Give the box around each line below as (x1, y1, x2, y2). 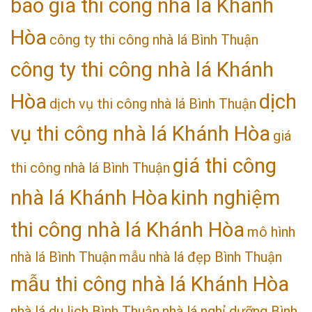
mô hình (247, 223, 295, 240)
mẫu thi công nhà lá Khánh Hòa (10, 272, 289, 296)
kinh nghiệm (171, 185, 280, 210)
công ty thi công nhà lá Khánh (10, 57, 274, 81)
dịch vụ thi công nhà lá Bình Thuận (49, 95, 256, 112)
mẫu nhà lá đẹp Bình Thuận (119, 248, 282, 265)
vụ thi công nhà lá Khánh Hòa (10, 121, 270, 146)
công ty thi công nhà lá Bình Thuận (49, 31, 258, 48)
